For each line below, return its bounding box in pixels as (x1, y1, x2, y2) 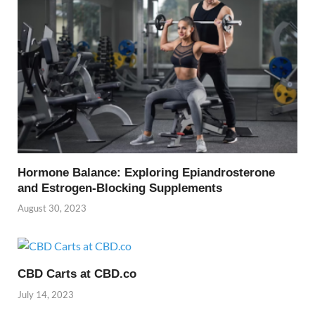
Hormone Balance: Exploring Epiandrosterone (18, 165, 275, 179)
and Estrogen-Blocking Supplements (18, 181, 222, 195)
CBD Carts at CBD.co (18, 267, 136, 281)
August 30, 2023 (18, 202, 86, 214)
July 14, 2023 (18, 288, 74, 300)
